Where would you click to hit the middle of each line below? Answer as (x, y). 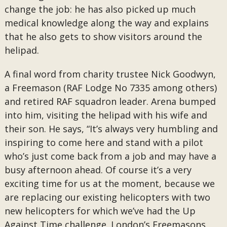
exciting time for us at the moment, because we (109, 183)
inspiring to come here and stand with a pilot (104, 142)
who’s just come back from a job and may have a (110, 156)
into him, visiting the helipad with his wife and (106, 115)
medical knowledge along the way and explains (106, 23)
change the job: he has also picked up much (100, 9)
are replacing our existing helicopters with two (107, 197)
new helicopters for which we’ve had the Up (100, 211)
